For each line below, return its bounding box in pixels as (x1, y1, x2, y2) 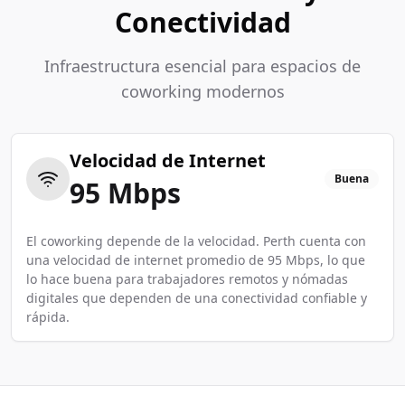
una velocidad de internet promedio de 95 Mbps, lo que (26, 251, 365, 268)
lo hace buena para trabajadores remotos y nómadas (26, 270, 348, 287)
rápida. (26, 308, 70, 325)
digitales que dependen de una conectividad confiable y (26, 289, 367, 306)
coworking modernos (120, 80, 285, 102)
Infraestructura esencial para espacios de (44, 55, 361, 77)
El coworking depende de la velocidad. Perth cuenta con (26, 232, 366, 250)
